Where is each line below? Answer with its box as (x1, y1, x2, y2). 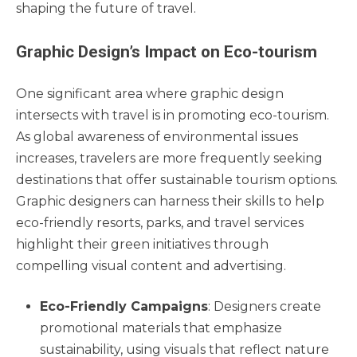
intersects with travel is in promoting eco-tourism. (16, 108, 329, 124)
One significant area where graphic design (16, 86, 284, 102)
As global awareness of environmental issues (16, 129, 298, 145)
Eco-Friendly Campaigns (40, 299, 208, 315)
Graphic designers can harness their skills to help (16, 194, 324, 210)
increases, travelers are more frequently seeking (16, 151, 323, 167)
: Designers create (208, 299, 321, 315)
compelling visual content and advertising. (16, 258, 286, 274)
